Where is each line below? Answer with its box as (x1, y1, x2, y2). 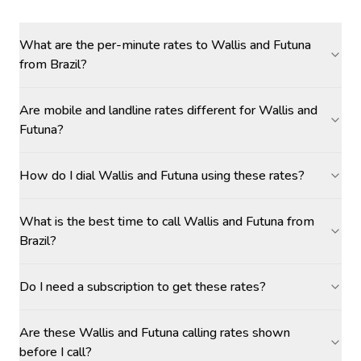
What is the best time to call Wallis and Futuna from (19, 213, 314, 230)
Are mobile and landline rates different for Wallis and (19, 102, 317, 119)
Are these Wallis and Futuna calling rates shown (19, 324, 290, 342)
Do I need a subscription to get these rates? (19, 278, 266, 296)
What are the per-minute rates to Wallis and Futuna (19, 36, 311, 54)
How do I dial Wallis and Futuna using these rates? (19, 167, 305, 185)
